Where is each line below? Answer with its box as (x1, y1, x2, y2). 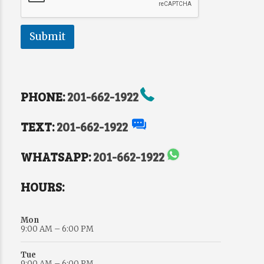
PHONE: (21, 88, 67, 105)
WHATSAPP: (21, 148, 93, 166)
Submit (29, 30, 65, 44)
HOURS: (21, 178, 64, 196)
